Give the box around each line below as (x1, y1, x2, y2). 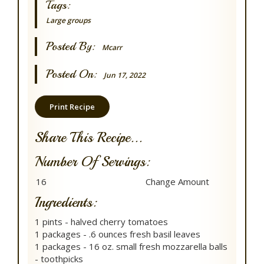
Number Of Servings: (35, 153, 150, 171)
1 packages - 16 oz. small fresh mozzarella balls (35, 240, 227, 253)
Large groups (46, 15, 91, 26)
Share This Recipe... (35, 128, 143, 147)
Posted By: (46, 39, 102, 54)
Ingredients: (35, 193, 97, 212)
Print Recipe (49, 101, 95, 113)
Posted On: (46, 67, 104, 82)
